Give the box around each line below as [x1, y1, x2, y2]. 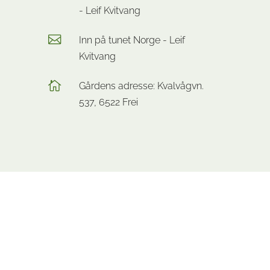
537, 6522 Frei [79, 96, 138, 108]
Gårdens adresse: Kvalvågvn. [79, 80, 204, 92]
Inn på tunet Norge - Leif [79, 34, 185, 46]
